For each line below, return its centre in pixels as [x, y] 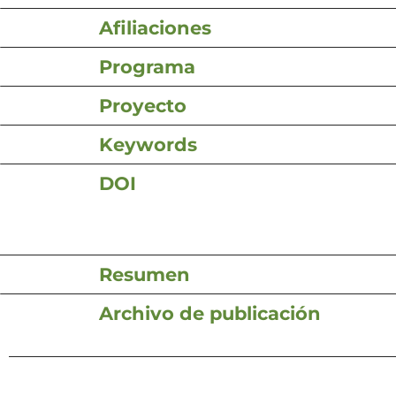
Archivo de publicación [210, 313]
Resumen [145, 274]
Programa [147, 66]
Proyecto [143, 105]
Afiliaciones [155, 27]
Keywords [148, 144]
